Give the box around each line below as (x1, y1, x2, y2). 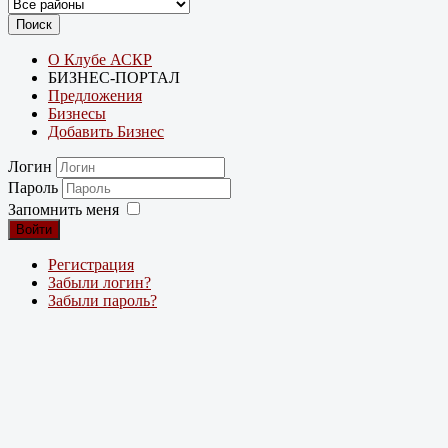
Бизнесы (48, 105, 106, 123)
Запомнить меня (8, 201, 119, 219)
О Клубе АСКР (48, 51, 152, 69)
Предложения (48, 87, 142, 105)
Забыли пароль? (48, 292, 157, 310)
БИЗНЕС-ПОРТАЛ (48, 69, 180, 87)
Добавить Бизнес (48, 123, 164, 141)
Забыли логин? (48, 274, 151, 292)
